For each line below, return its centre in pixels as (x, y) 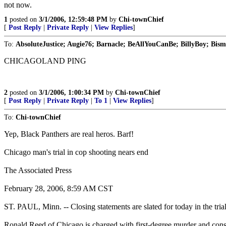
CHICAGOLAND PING (45, 61)
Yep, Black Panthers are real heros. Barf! (69, 134)
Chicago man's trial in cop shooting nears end (76, 152)
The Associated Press (38, 170)
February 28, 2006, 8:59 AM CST (59, 188)
